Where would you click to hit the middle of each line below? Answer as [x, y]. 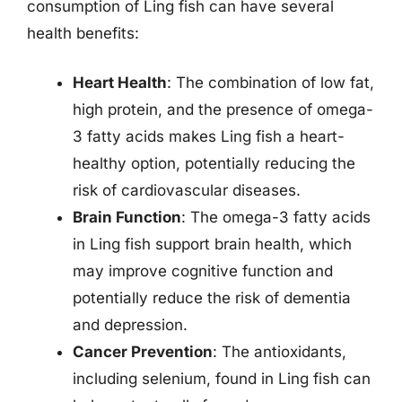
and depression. [130, 325]
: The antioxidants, [280, 352]
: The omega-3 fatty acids [276, 217]
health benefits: [83, 33]
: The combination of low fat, [271, 83]
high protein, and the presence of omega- [223, 109]
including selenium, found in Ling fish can [222, 379]
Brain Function [127, 217]
